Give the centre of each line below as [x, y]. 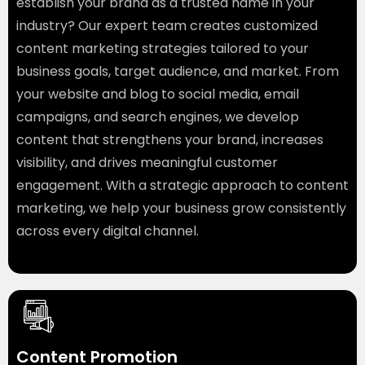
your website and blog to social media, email [158, 95]
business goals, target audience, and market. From [178, 72]
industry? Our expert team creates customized [167, 26]
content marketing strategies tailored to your [163, 49]
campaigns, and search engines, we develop [158, 117]
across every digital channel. [108, 231]
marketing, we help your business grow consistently [181, 209]
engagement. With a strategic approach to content [182, 186]
